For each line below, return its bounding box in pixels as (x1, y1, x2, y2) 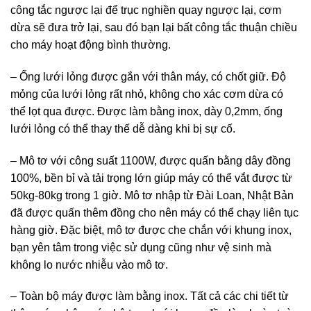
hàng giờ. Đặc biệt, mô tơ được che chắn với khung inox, (10, 224, 292, 236)
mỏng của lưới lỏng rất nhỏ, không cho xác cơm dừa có (10, 87, 283, 100)
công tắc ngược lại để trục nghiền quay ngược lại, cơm (10, 4, 281, 17)
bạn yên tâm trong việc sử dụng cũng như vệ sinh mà (10, 241, 271, 253)
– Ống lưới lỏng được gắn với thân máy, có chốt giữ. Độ (10, 70, 286, 83)
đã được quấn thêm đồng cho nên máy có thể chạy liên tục (10, 206, 299, 219)
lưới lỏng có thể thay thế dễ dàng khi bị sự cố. (10, 122, 235, 135)
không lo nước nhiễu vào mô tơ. (10, 258, 168, 271)
